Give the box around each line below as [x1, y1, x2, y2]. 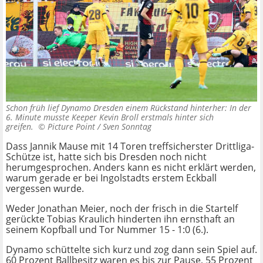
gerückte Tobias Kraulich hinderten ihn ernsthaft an [6, 212, 235, 225]
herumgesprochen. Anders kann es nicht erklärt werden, [6, 160, 256, 174]
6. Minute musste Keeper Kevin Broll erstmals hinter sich [6, 111, 214, 123]
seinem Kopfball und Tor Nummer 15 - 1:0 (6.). [6, 222, 208, 236]
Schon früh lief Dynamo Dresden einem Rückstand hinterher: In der [6, 102, 251, 113]
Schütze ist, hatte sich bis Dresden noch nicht [6, 150, 207, 163]
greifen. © [6, 120, 48, 132]
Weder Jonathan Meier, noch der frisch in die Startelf [6, 201, 238, 215]
